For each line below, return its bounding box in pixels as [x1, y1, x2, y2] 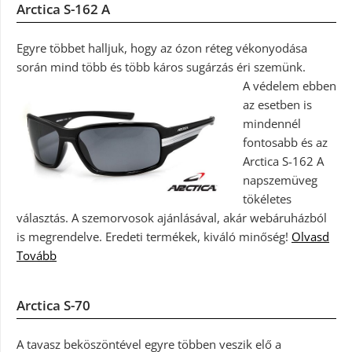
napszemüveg [242, 171, 317, 188]
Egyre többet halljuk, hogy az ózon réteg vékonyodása [16, 39, 307, 56]
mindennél [242, 115, 301, 131]
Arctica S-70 [16, 295, 90, 314]
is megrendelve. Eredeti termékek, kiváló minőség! [16, 228, 291, 244]
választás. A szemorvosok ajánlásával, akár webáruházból [16, 209, 327, 225]
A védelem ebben [242, 77, 336, 93]
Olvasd [291, 228, 329, 244]
